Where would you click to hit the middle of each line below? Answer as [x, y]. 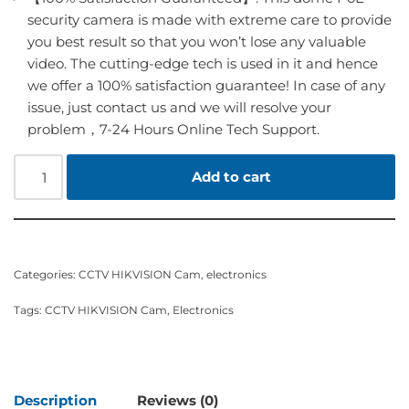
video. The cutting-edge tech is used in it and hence [203, 64]
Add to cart [231, 177]
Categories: [46, 275]
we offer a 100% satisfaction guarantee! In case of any [206, 86]
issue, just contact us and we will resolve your [179, 108]
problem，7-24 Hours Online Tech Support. [173, 130]
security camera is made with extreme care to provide [210, 20]
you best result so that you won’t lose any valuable [197, 42]
